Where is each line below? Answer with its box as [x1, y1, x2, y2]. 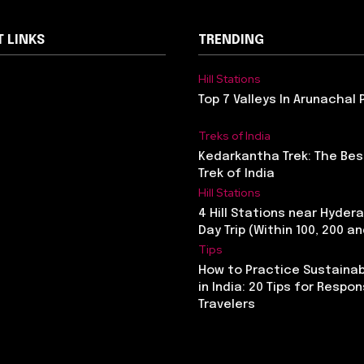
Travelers [198, 298, 255, 311]
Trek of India [198, 167, 275, 180]
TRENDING [198, 33, 264, 47]
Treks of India [198, 128, 271, 143]
